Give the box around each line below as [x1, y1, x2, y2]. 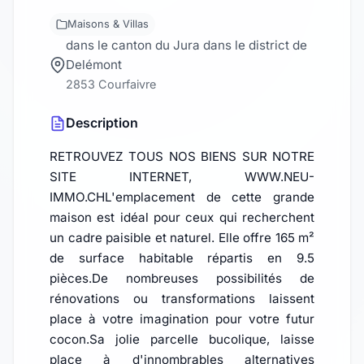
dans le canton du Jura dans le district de [66, 37, 307, 54]
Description [66, 115, 138, 132]
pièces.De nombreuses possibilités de [50, 271, 314, 287]
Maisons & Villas [67, 18, 149, 31]
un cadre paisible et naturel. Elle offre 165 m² [50, 230, 314, 246]
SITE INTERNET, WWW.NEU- [50, 169, 314, 185]
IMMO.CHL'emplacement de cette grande [50, 189, 314, 206]
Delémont [66, 57, 122, 73]
